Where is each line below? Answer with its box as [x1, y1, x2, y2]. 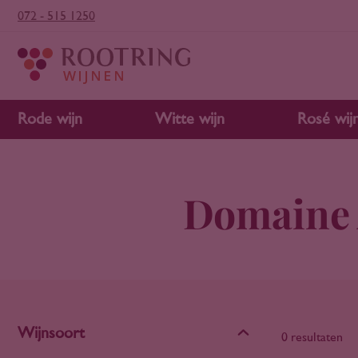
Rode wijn [18, 111, 82, 127]
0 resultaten [281, 331, 343, 344]
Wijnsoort [18, 325, 85, 341]
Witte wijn [155, 111, 225, 127]
